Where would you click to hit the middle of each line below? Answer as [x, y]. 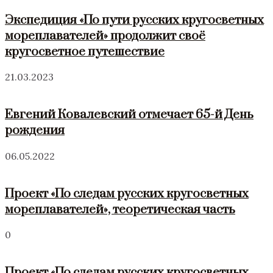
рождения [35, 131]
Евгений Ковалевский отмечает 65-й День [129, 115]
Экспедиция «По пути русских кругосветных [134, 20]
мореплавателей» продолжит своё [105, 36]
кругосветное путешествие [85, 51]
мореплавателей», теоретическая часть [120, 209]
